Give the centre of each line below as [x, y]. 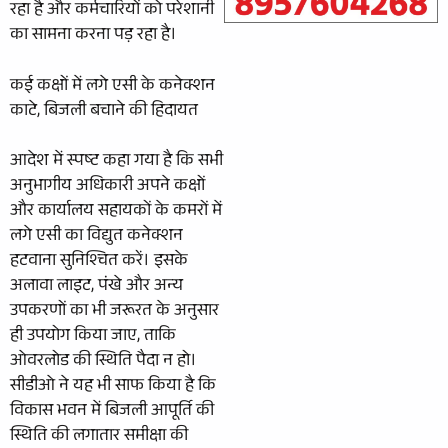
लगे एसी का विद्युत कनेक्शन [96, 237]
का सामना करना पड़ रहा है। [93, 36]
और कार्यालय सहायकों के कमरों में [116, 212]
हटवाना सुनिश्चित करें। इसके [99, 262]
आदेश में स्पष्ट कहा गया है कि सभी [116, 162]
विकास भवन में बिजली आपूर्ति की [112, 412]
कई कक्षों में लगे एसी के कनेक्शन [112, 87]
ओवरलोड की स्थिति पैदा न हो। [103, 362]
